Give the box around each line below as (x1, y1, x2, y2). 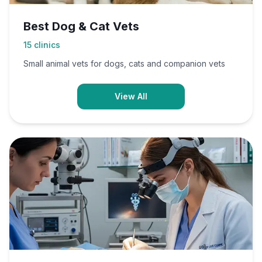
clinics (34, 40, 60, 50)
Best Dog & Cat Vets (23, 19, 139, 33)
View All (115, 91, 147, 101)
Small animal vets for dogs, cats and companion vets (23, 58, 225, 68)
